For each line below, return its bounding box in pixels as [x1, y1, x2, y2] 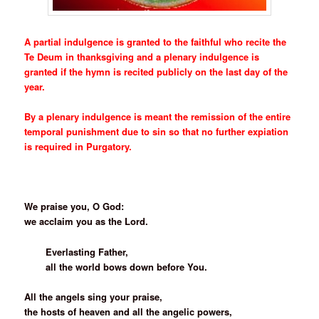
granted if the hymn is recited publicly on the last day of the [24, 65, 288, 79]
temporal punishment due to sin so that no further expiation [24, 125, 289, 139]
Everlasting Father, [46, 244, 129, 258]
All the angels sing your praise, [24, 289, 163, 303]
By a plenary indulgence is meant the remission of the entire [24, 110, 291, 124]
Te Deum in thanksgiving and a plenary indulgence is [24, 50, 260, 64]
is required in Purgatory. [24, 140, 132, 154]
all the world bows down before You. [46, 259, 208, 273]
